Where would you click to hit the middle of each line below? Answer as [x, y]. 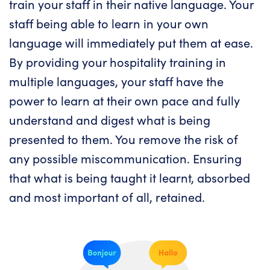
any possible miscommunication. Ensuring [125, 158]
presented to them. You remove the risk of [124, 139]
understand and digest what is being [110, 119]
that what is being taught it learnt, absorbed [130, 177]
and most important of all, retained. [107, 196]
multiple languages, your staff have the [116, 81]
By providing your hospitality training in [118, 61]
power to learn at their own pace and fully [124, 100]
